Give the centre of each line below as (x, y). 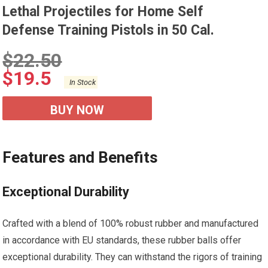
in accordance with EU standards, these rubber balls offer (122, 240)
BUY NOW (77, 110)
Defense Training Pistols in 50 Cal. (109, 30)
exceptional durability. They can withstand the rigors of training (133, 257)
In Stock (81, 82)
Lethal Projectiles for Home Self (103, 12)
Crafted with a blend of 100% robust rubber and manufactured (131, 223)
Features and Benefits (80, 157)
